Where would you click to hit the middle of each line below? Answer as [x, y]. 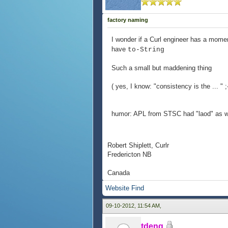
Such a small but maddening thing [162, 68]
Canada [119, 173]
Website [117, 188]
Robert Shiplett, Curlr [138, 145]
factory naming [128, 20]
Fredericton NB [130, 154]
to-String [146, 50]
